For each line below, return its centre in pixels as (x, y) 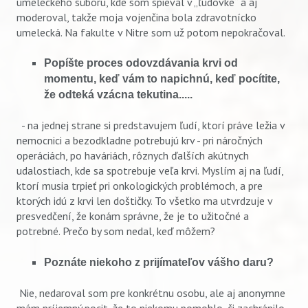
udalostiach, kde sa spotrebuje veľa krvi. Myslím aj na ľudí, (150, 171)
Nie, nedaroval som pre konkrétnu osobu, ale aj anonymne (151, 293)
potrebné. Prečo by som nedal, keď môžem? (116, 231)
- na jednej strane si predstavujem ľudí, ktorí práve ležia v (151, 125)
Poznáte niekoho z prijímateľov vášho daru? (159, 262)
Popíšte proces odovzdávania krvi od (141, 63)
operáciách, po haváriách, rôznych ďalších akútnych (133, 156)
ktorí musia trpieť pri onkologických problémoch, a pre (140, 186)
